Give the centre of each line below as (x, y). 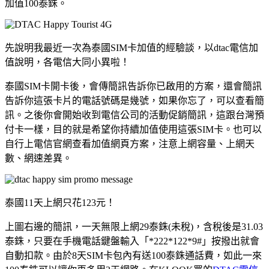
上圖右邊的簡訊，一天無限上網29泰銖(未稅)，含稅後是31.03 (134, 226)
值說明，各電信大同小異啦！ (67, 62)
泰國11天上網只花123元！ (60, 202)
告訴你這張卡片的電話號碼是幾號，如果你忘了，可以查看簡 (134, 100)
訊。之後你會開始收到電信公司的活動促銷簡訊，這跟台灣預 (134, 115)
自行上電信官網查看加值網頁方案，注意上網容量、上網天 (130, 144)
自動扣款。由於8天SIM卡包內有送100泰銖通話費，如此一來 (133, 255)
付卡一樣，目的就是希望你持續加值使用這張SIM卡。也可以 (133, 129)
